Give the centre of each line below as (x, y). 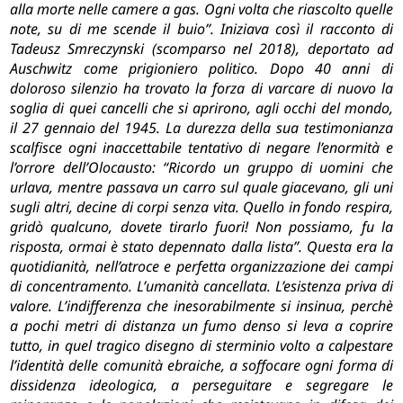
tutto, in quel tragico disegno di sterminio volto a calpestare (201, 346)
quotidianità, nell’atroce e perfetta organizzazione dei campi (201, 267)
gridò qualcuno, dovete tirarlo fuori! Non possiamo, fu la (201, 227)
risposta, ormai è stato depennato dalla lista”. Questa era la (201, 247)
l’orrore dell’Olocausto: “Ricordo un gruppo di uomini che (201, 168)
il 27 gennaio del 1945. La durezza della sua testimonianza (201, 128)
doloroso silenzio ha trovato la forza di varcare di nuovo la (201, 89)
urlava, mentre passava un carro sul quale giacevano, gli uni (201, 188)
